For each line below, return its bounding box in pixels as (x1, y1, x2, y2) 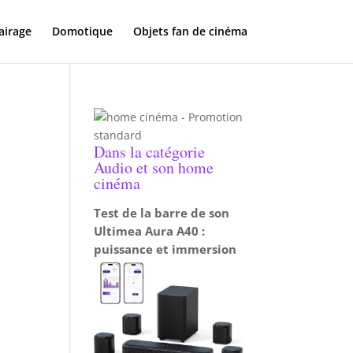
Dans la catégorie (94, 141, 206, 162)
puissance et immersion (94, 241, 237, 257)
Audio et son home (94, 157, 214, 178)
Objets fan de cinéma (132, 24, 247, 39)
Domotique (51, 24, 113, 39)
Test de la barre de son (94, 205, 230, 221)
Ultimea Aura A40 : (94, 223, 206, 239)
